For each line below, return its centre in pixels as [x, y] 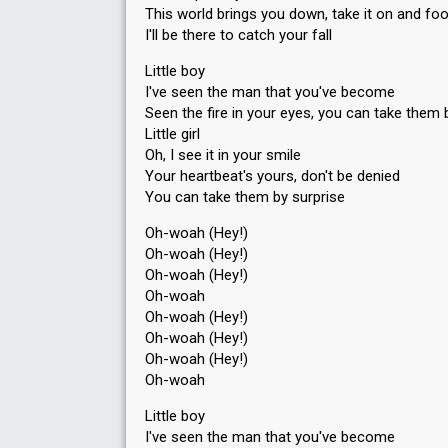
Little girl [172, 134]
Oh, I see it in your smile [223, 155]
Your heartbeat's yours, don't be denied [272, 176]
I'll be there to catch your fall [238, 35]
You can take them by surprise [245, 197]
